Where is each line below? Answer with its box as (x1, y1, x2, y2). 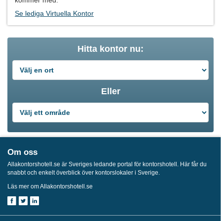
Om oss (7, 147, 37, 157)
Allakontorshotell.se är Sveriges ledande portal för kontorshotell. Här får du (7, 160, 207, 168)
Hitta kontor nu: (77, 43, 144, 54)
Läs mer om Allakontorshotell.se (7, 183, 93, 190)
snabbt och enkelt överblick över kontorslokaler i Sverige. (7, 169, 160, 176)
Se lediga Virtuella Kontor (15, 9, 94, 17)
